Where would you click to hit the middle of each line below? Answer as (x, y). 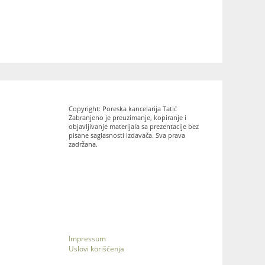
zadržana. (83, 144)
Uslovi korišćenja (96, 248)
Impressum (87, 238)
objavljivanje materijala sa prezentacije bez (134, 126)
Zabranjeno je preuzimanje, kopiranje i (127, 117)
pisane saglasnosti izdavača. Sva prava (127, 135)
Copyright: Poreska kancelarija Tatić (123, 108)
